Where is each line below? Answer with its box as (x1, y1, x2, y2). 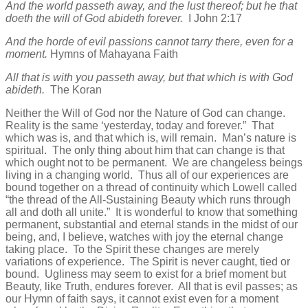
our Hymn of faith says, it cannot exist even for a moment (5, 293, 278, 305)
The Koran (45, 84, 102, 96)
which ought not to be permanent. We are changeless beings (5, 157, 302, 169)
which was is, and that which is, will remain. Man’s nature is (5, 132, 296, 144)
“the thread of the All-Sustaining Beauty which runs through (5, 194, 291, 206)
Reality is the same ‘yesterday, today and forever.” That (5, 120, 274, 132)
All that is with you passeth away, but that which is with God (5, 71, 293, 84)
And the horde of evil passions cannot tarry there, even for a (5, 36, 294, 48)
